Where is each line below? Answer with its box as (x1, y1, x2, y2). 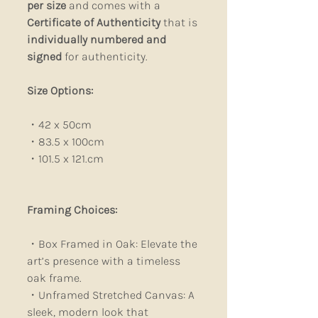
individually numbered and (27, 33, 166, 47)
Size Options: (27, 84, 93, 98)
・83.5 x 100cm (27, 135, 104, 149)
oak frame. (27, 271, 82, 285)
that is (163, 16, 197, 30)
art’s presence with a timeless (27, 254, 180, 268)
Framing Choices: (27, 203, 117, 217)
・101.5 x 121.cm (27, 152, 104, 166)
